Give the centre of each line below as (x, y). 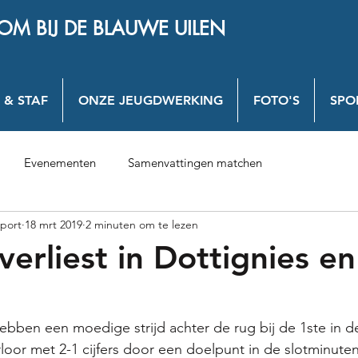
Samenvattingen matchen (195, 163)
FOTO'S (276, 100)
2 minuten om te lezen (142, 224)
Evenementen (60, 163)
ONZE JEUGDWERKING (150, 100)
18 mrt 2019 (54, 224)
